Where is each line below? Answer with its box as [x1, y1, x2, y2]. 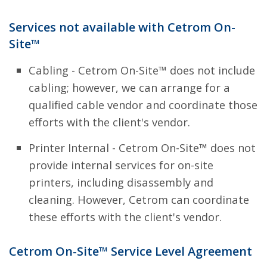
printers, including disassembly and [28, 174, 213, 190]
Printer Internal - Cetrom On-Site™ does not [28, 139, 256, 155]
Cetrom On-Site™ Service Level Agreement [9, 243, 252, 259]
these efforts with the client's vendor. [28, 209, 222, 224]
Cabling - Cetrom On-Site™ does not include [28, 62, 255, 77]
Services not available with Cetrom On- [9, 18, 235, 35]
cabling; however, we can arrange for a [28, 79, 230, 95]
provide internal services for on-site [28, 157, 213, 172]
